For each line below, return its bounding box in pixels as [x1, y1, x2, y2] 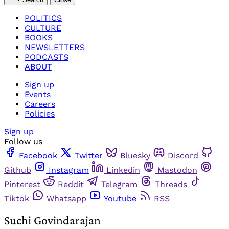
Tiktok [4, 193, 29, 203]
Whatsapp [47, 193, 86, 203]
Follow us [4, 136, 42, 146]
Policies [25, 108, 55, 119]
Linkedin [106, 165, 140, 175]
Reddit [58, 179, 84, 189]
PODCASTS [25, 52, 68, 62]
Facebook [19, 150, 57, 161]
